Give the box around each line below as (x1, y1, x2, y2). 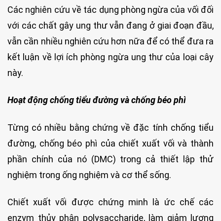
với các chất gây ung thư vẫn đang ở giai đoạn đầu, (7, 20, 214, 31)
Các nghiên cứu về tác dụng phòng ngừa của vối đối (7, 4, 214, 15)
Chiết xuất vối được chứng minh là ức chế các (7, 197, 214, 208)
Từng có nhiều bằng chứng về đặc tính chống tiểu (7, 122, 214, 133)
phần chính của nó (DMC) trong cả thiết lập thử (7, 153, 214, 164)
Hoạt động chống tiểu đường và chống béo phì (7, 95, 186, 106)
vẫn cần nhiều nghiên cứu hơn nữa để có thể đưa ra (7, 36, 214, 47)
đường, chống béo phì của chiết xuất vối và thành (7, 138, 214, 148)
